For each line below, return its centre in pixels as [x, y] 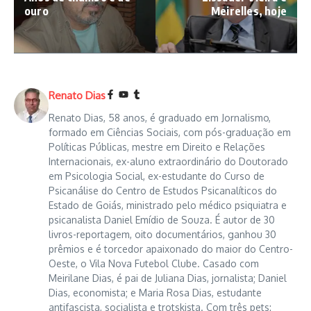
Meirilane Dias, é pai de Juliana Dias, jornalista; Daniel [168, 278]
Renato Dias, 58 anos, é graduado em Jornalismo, [160, 117]
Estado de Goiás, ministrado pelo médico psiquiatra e [168, 205]
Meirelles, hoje [249, 11]
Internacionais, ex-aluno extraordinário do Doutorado [168, 161]
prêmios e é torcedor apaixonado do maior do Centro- [171, 249]
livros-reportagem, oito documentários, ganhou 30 [162, 234]
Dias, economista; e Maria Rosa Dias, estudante [155, 292]
